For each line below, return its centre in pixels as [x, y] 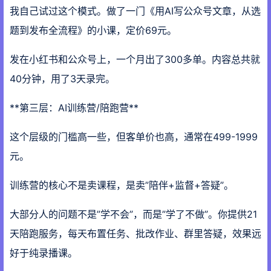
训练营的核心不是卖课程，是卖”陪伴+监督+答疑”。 [122, 185]
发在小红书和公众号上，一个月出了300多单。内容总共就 [135, 59]
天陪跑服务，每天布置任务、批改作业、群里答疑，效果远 [135, 233]
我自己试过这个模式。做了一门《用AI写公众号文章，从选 [135, 11]
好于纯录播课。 [44, 253]
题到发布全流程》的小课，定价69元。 [93, 30]
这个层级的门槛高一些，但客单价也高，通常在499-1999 [134, 137]
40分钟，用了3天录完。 [62, 79]
